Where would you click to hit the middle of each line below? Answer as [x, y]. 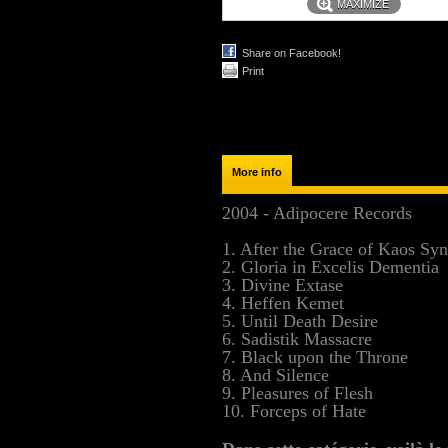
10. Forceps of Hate [294, 411]
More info [257, 172]
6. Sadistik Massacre [297, 339]
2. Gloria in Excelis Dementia [330, 267]
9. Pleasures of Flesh [297, 393]
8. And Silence [275, 375]
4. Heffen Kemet [283, 303]
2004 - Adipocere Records [317, 213]
